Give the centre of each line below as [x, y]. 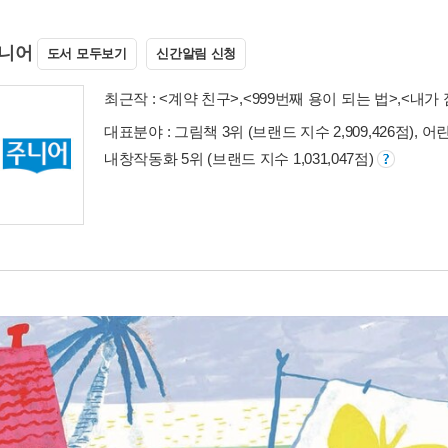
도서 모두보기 [86, 53]
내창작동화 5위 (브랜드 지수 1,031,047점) [241, 158]
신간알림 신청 [196, 53]
